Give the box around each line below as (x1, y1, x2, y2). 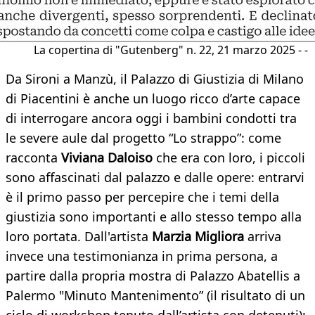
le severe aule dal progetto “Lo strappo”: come (6, 129, 281, 147)
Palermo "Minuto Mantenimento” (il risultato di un (6, 287, 305, 304)
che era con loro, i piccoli (153, 149, 305, 167)
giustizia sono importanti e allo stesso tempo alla (6, 208, 302, 226)
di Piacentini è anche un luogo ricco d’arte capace (6, 90, 300, 108)
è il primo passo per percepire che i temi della (6, 188, 279, 206)
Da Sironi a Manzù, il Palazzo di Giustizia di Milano (6, 70, 304, 88)
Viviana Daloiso (61, 149, 153, 167)
